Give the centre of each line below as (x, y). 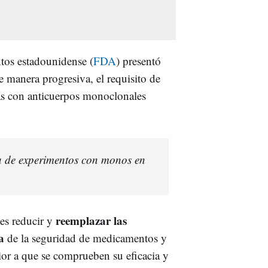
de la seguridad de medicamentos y (86, 237)
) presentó (138, 60)
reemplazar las (90, 220)
